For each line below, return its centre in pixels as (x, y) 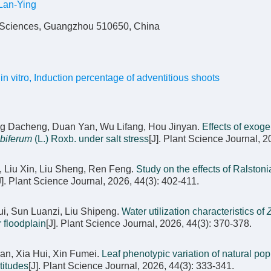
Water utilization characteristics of (194, 211)
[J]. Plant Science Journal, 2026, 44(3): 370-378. (149, 224)
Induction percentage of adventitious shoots (127, 78)
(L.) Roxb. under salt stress (90, 139)
